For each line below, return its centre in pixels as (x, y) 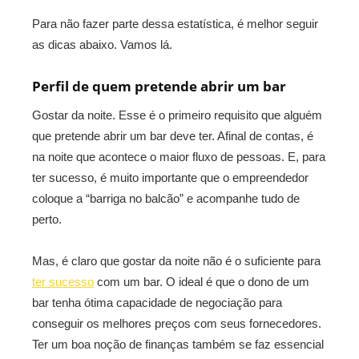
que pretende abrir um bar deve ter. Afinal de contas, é (173, 136)
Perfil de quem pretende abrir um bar (159, 86)
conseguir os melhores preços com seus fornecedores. (177, 323)
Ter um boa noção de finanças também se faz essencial (178, 344)
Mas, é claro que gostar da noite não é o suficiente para (176, 261)
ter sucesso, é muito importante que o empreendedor (170, 177)
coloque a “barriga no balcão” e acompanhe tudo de (166, 198)
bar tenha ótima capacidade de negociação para (157, 303)
